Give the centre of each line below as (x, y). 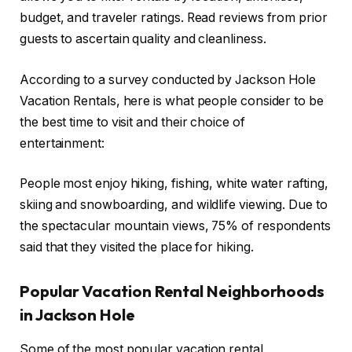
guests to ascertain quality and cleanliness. (143, 39)
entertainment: (62, 143)
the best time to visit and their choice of (132, 122)
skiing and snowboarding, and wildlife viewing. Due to (174, 205)
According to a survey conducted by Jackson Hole (168, 79)
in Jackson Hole (77, 315)
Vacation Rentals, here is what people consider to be (172, 101)
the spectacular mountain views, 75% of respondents (176, 226)
